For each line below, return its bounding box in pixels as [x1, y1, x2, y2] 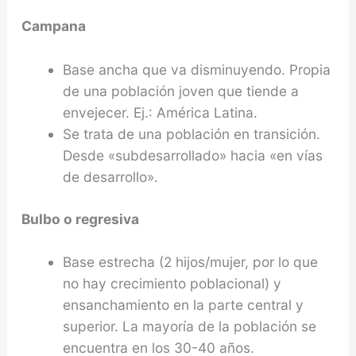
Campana [21, 17, 86, 35]
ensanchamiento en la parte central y [62, 296, 304, 314]
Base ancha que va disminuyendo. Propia [62, 60, 331, 78]
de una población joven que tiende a [62, 82, 299, 99]
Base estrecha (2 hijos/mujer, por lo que [62, 253, 318, 271]
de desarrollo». [62, 168, 158, 185]
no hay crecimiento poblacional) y [62, 275, 281, 292]
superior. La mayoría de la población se [62, 318, 316, 335]
